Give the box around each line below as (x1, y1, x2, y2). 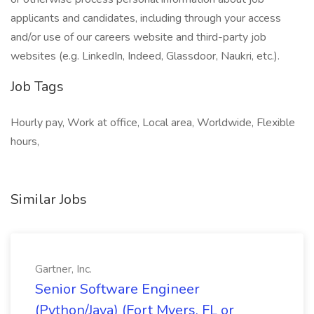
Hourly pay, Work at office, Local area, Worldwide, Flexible (11, 115, 295, 130)
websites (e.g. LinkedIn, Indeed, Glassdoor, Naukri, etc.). (11, 48, 280, 64)
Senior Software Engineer (35, 280, 200, 299)
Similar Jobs (11, 190, 87, 209)
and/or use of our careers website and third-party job (11, 29, 266, 45)
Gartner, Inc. (35, 261, 92, 277)
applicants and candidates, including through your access (11, 11, 281, 26)
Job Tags (11, 77, 64, 96)
